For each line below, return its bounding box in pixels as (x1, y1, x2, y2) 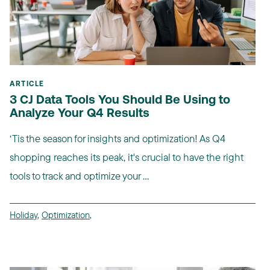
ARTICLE (10, 81, 45, 89)
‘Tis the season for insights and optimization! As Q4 (10, 132, 225, 145)
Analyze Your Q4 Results (10, 108, 149, 121)
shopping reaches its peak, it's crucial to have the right (10, 151, 243, 164)
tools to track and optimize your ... (10, 169, 149, 183)
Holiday (10, 209, 37, 221)
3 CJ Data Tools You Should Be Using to (10, 95, 230, 107)
